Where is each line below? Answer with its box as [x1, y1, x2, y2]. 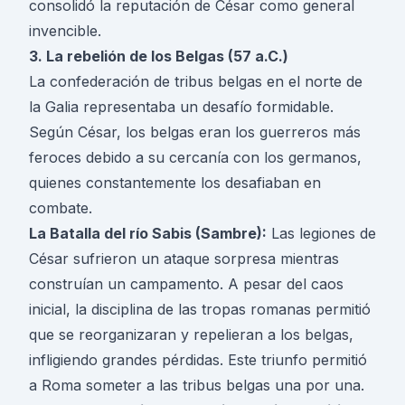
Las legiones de [267, 224, 376, 243]
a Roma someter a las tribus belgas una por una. [29, 376, 364, 395]
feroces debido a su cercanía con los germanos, [29, 148, 362, 167]
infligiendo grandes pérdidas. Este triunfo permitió [29, 351, 367, 370]
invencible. [29, 22, 101, 41]
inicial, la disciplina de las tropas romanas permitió [29, 300, 371, 319]
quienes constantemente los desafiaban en [29, 174, 321, 193]
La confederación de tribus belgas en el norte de [29, 72, 363, 91]
